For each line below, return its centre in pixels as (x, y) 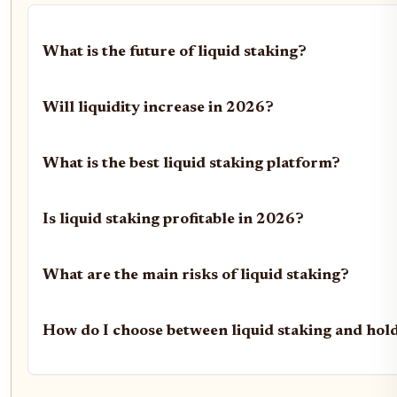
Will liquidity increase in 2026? (158, 108)
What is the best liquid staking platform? (191, 163)
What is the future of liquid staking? (175, 52)
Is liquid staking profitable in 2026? (173, 219)
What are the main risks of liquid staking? (196, 275)
